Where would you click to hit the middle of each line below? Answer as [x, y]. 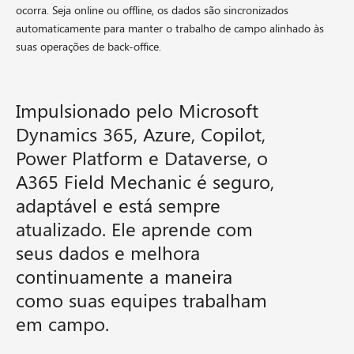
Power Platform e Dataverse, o [142, 158]
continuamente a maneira [124, 276]
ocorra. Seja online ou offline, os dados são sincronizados [152, 10]
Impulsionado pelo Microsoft [137, 110]
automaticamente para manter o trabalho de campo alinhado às [170, 28]
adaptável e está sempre [118, 205]
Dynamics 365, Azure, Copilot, [141, 134]
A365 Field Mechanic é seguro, [145, 181]
